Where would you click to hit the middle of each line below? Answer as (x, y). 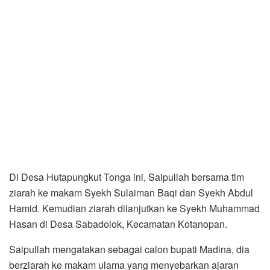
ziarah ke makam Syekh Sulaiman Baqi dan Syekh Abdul (131, 192)
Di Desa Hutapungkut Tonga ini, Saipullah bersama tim (127, 177)
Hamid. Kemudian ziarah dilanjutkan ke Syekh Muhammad (134, 208)
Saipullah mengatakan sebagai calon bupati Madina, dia (129, 249)
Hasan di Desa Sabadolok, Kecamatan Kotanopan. (118, 224)
